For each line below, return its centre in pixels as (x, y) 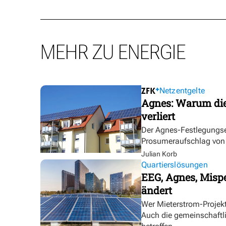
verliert (158, 116)
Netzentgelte (182, 91)
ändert (157, 190)
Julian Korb (159, 154)
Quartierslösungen (175, 165)
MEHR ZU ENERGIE (113, 52)
